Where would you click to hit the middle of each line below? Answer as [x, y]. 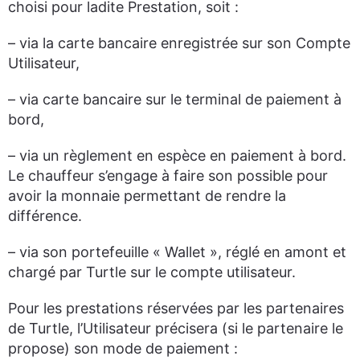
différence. [45, 216]
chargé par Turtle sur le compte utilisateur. [152, 272]
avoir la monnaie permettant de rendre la [147, 196]
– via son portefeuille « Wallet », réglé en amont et [177, 252]
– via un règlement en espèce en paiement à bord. [177, 155]
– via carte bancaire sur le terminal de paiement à [175, 99]
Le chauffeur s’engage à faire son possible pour [168, 176]
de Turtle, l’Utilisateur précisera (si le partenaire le [176, 328]
